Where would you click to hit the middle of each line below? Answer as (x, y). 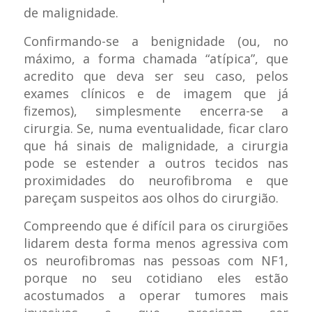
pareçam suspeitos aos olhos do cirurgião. (151, 197)
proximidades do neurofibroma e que (156, 180)
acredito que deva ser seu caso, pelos (156, 76)
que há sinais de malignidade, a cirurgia (156, 145)
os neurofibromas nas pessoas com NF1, (156, 260)
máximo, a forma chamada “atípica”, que (156, 58)
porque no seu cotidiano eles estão (156, 278)
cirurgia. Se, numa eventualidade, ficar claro (156, 128)
